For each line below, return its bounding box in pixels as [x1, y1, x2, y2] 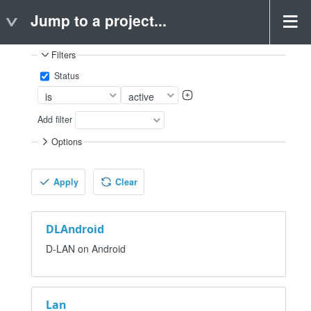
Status [51, 69, 80, 82]
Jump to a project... [31, 10, 167, 31]
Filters [51, 49, 76, 61]
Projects [31, 18, 96, 42]
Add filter [37, 112, 73, 126]
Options [51, 135, 83, 149]
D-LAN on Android [46, 241, 126, 255]
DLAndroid [46, 221, 104, 237]
